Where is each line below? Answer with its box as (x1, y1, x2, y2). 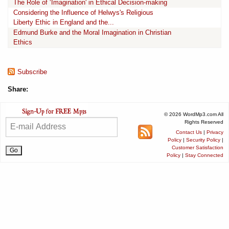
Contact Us (176, 129, 202, 135)
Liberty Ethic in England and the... (13, 18, 114, 26)
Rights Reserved (185, 119, 223, 125)
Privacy (207, 129, 223, 135)
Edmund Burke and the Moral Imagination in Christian (13, 28, 171, 36)
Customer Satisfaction (172, 144, 223, 150)
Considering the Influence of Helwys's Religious (13, 8, 153, 16)
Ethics (13, 38, 32, 46)
